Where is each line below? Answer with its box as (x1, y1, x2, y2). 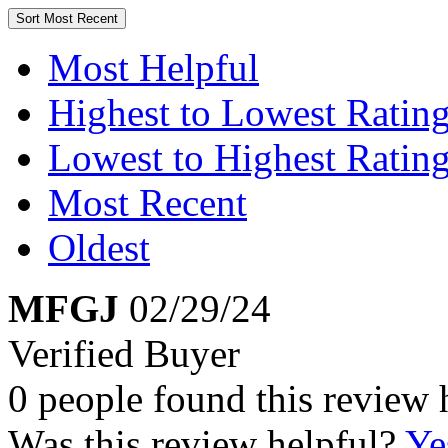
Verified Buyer (8, 332, 240, 375)
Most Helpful (48, 46, 259, 89)
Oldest (48, 226, 150, 269)
